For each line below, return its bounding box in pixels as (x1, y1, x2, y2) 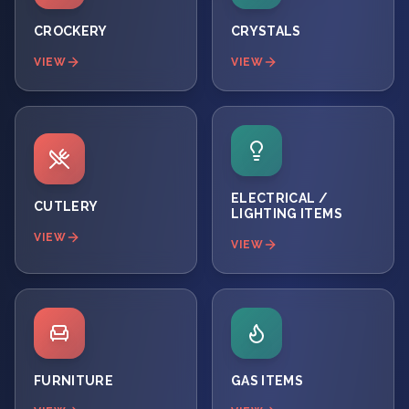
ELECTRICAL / (231, 191, 329, 205)
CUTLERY (34, 198, 99, 214)
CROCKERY (34, 24, 108, 38)
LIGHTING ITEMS (231, 206, 342, 221)
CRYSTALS (231, 24, 301, 38)
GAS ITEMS (231, 373, 304, 388)
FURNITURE (34, 373, 114, 388)
